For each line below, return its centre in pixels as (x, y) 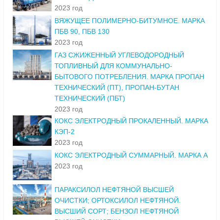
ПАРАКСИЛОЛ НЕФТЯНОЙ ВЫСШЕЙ (114, 190)
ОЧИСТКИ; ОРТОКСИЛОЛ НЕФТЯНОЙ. (118, 201)
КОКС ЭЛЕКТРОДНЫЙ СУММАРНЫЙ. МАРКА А (131, 155)
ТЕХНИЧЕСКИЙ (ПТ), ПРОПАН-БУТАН (117, 88)
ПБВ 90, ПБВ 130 (82, 32)
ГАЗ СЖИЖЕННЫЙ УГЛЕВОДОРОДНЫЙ (119, 55)
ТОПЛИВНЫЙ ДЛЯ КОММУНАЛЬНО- (113, 66)
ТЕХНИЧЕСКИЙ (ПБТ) (90, 98)
